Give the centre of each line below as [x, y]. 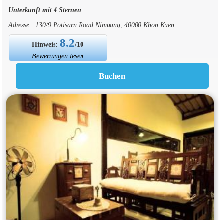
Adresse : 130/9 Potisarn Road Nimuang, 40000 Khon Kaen [91, 24]
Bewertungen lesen [58, 56]
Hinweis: [46, 44]
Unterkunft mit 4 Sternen [44, 10]
